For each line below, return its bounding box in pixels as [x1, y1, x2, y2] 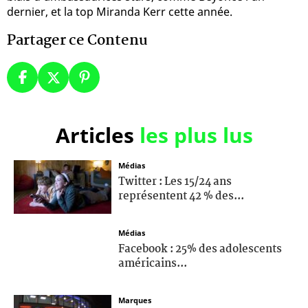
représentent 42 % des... [118, 187, 244, 205]
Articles [55, 120, 140, 149]
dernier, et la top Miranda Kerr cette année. [7, 3, 232, 19]
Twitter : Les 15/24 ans [118, 173, 232, 190]
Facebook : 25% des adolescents [118, 240, 282, 258]
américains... [118, 254, 187, 272]
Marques [118, 294, 151, 305]
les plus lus [139, 120, 253, 149]
